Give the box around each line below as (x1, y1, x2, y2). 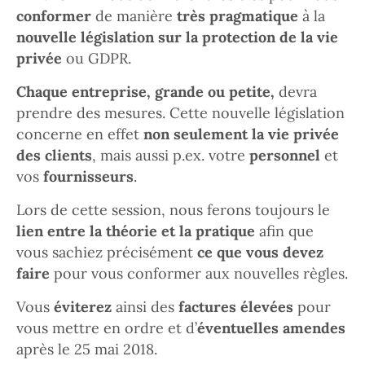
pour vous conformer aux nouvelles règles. (54, 264, 348, 283)
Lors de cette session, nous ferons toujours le (16, 200, 330, 219)
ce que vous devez (197, 243, 323, 262)
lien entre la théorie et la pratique (16, 222, 259, 240)
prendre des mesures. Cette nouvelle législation (16, 103, 345, 122)
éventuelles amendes (197, 319, 345, 337)
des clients (16, 146, 92, 165)
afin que (259, 222, 314, 240)
